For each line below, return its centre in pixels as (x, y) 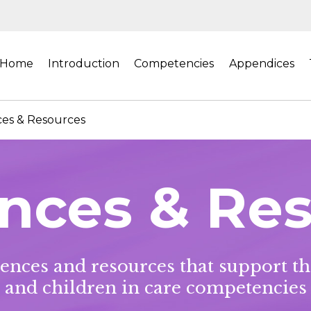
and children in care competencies (155, 287)
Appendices (261, 63)
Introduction (84, 63)
